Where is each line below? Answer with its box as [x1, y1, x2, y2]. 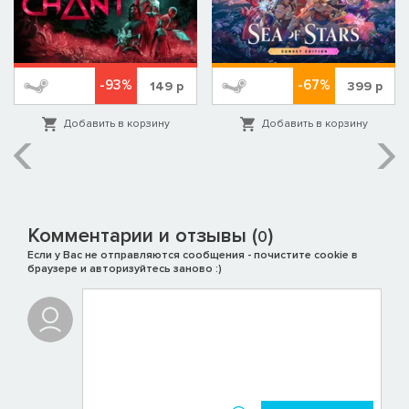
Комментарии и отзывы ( [27, 224, 257, 249]
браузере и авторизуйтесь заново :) [27, 262, 222, 277]
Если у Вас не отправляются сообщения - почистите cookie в [27, 248, 358, 263]
